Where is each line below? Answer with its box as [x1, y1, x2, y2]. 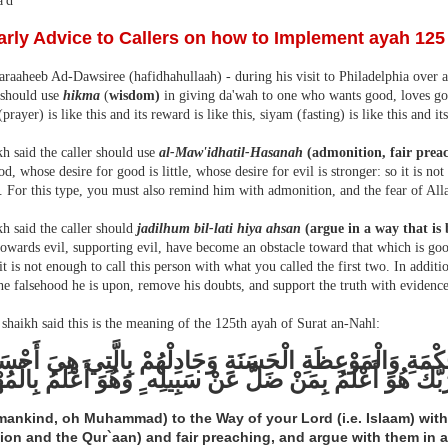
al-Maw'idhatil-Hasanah [159, 145, 303, 160]
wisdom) [109, 88, 160, 103]
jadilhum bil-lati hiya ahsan [137, 221, 301, 236]
